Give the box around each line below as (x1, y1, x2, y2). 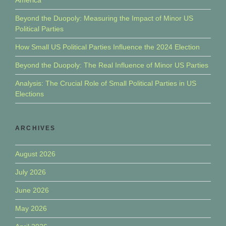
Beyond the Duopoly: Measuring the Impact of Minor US (15, 14, 193, 22)
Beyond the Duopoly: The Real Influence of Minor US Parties (15, 61, 208, 69)
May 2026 (15, 204, 47, 212)
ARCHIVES (15, 124, 56, 132)
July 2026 (15, 167, 46, 176)
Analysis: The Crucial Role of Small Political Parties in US (15, 79, 196, 87)
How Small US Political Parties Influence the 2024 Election (15, 42, 200, 51)
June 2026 (15, 186, 49, 194)
